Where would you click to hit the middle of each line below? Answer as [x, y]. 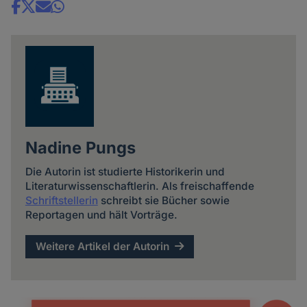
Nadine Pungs [80, 148]
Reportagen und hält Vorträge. [101, 214]
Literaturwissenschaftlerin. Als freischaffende [139, 186]
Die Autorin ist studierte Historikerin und [125, 171]
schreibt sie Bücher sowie [163, 200]
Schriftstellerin [61, 200]
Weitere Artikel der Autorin [103, 247]
